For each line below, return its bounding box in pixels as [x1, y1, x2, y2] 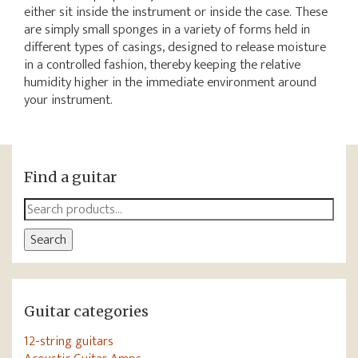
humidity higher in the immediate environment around [24, 71, 316, 93]
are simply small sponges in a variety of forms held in [24, 18, 310, 41]
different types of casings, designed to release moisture [24, 36, 326, 58]
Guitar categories [24, 302, 149, 320]
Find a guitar [24, 168, 117, 186]
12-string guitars [24, 330, 113, 352]
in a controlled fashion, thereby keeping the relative [24, 54, 300, 76]
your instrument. [24, 89, 113, 111]
